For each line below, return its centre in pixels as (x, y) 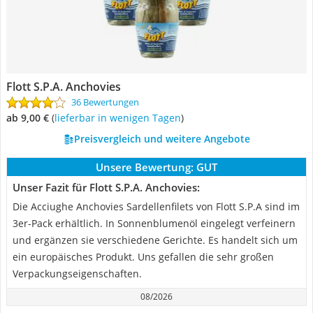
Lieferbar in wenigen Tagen (119, 118)
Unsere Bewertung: (145, 167)
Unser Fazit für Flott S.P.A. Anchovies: (106, 187)
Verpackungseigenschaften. (77, 274)
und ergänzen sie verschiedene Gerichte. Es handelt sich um (155, 240)
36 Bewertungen (105, 102)
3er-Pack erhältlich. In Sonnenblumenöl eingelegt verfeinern (154, 223)
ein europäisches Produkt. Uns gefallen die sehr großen (143, 257)
